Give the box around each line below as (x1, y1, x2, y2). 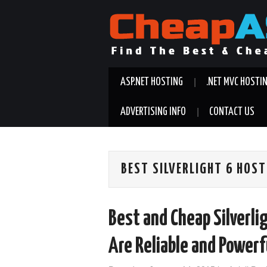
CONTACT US (209, 107, 254, 117)
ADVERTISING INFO (120, 107, 186, 117)
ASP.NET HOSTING (120, 77, 183, 88)
